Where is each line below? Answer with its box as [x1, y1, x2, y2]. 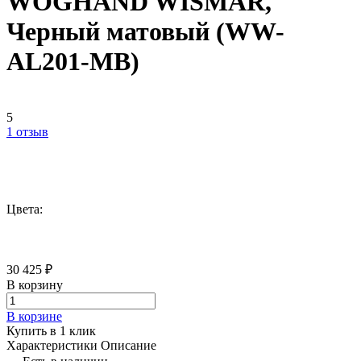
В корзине [6, 309, 62, 323]
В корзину [6, 277, 63, 292]
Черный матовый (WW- [6, 17, 284, 47]
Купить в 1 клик [6, 323, 96, 338]
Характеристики [6, 338, 98, 352]
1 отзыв [6, 124, 48, 139]
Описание [101, 338, 156, 352]
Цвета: [6, 201, 43, 216]
